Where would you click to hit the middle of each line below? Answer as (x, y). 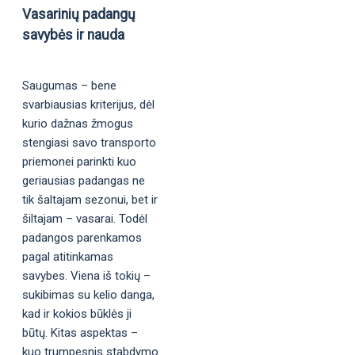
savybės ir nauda (73, 34)
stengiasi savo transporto (89, 142)
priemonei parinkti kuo (79, 161)
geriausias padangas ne (84, 180)
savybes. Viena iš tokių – (86, 275)
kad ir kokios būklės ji (77, 313)
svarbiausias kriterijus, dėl (88, 104)
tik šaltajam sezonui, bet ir (90, 199)
